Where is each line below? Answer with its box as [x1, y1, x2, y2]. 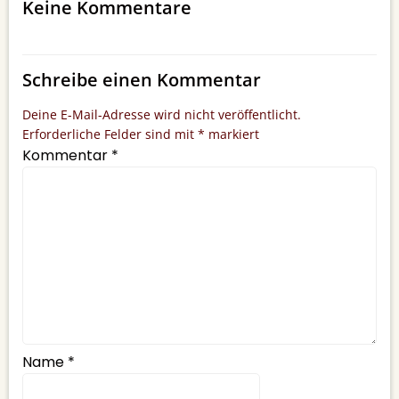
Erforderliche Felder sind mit [22, 126, 198, 142]
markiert [205, 126, 259, 142]
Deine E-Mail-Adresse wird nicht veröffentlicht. [22, 106, 301, 123]
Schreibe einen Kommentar [22, 68, 261, 92]
